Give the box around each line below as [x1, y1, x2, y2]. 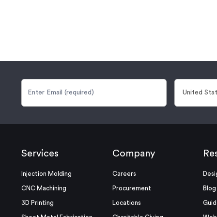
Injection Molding [21, 170, 72, 177]
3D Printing [21, 200, 54, 206]
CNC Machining [21, 185, 66, 191]
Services [21, 149, 59, 158]
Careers [112, 170, 136, 177]
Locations [112, 200, 141, 206]
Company [112, 149, 155, 158]
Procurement [112, 185, 151, 191]
